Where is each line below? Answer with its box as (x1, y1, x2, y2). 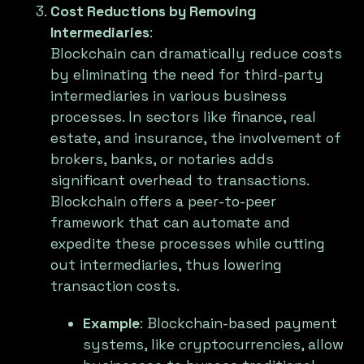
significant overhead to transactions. (50, 171, 310, 190)
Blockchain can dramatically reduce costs (50, 45, 343, 63)
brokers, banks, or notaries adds (50, 150, 275, 169)
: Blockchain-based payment (140, 314, 338, 333)
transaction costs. (50, 277, 180, 296)
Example (83, 314, 141, 333)
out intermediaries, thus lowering (50, 256, 283, 275)
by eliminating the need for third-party (50, 66, 324, 84)
